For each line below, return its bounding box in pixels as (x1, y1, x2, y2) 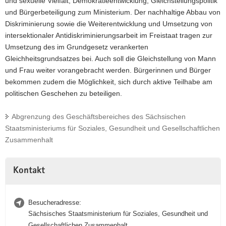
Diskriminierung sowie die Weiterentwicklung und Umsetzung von (5, 20, 212, 28)
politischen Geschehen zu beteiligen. (5, 89, 122, 97)
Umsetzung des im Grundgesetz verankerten (5, 43, 148, 51)
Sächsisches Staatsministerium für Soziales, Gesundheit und (28, 210, 208, 217)
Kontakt (13, 166, 45, 176)
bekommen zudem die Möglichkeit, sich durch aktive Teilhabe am (5, 78, 212, 86)
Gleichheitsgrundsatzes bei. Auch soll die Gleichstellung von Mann (5, 54, 216, 63)
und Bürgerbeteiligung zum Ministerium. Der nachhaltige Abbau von (5, 8, 220, 16)
